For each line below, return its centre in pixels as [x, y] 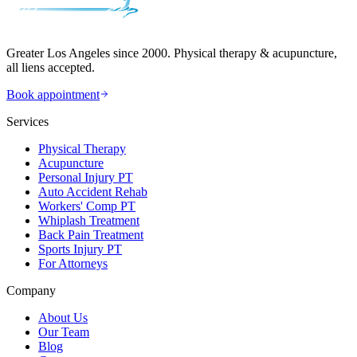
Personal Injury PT [86, 177]
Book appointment [53, 94]
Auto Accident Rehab [93, 191]
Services [27, 121]
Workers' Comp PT [87, 206]
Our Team [64, 331]
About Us [63, 317]
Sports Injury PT [80, 249]
